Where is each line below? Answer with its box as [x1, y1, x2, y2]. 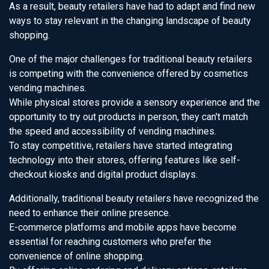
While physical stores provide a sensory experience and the [9, 97, 260, 108]
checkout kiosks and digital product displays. [9, 169, 198, 180]
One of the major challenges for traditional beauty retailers [9, 53, 252, 65]
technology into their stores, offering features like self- [9, 154, 240, 166]
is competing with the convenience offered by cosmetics [9, 68, 248, 79]
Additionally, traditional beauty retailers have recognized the [9, 193, 259, 204]
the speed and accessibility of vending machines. [9, 125, 216, 137]
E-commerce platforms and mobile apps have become [9, 222, 237, 233]
